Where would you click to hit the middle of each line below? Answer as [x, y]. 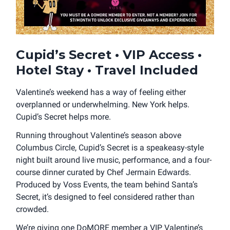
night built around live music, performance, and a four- [114, 160]
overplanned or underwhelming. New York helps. [103, 105]
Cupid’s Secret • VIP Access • [109, 55]
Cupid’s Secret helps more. [63, 117]
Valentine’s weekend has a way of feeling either [101, 92]
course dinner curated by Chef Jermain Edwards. [103, 172]
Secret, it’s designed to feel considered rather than [105, 197]
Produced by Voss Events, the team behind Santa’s [107, 185]
